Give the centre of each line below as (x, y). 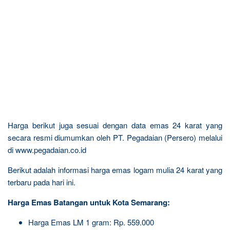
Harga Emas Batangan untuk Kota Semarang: (89, 202)
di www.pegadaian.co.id (47, 149)
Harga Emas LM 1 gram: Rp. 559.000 (91, 222)
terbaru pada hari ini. (42, 182)
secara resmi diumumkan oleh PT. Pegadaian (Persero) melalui (115, 137)
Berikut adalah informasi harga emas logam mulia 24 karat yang (115, 169)
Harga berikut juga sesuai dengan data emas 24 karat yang (115, 125)
